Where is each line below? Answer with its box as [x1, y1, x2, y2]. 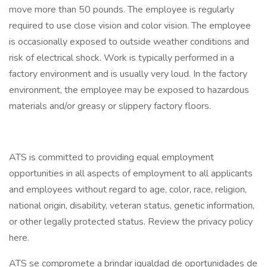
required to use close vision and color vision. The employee [9, 19, 251, 32]
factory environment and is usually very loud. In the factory [9, 67, 247, 80]
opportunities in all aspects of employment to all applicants [9, 167, 253, 180]
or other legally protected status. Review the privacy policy [9, 215, 253, 228]
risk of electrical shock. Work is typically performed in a [9, 51, 234, 64]
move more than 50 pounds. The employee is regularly [9, 3, 234, 16]
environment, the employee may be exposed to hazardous [9, 83, 249, 97]
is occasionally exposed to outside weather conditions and [9, 35, 249, 48]
